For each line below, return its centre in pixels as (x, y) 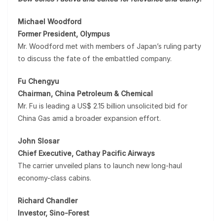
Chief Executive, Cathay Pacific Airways (86, 153)
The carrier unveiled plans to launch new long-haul (100, 166)
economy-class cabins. (55, 178)
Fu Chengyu (38, 81)
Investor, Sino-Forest (54, 213)
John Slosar (38, 141)
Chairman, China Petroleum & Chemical (85, 93)
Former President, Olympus (64, 34)
